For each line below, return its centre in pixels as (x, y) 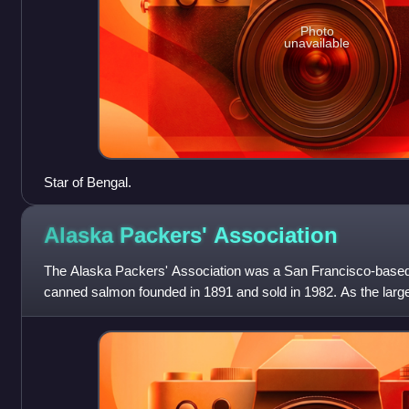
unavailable (317, 43)
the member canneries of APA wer (146, 312)
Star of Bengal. (87, 182)
